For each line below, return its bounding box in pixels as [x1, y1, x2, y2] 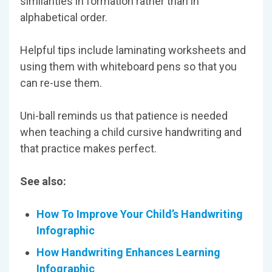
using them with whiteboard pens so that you [20, 59, 237, 73]
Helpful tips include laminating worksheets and [20, 43, 246, 56]
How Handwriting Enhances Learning [36, 245, 220, 259]
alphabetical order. [20, 10, 107, 24]
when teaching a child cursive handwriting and [20, 125, 242, 138]
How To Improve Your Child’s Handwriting [36, 207, 243, 220]
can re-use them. [20, 76, 102, 89]
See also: [20, 174, 69, 188]
